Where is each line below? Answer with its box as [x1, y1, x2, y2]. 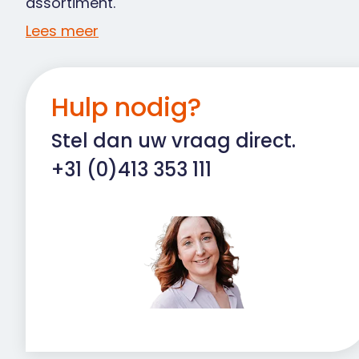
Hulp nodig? [51, 88, 201, 125]
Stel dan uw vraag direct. [51, 127, 296, 154]
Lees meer [26, 21, 99, 41]
